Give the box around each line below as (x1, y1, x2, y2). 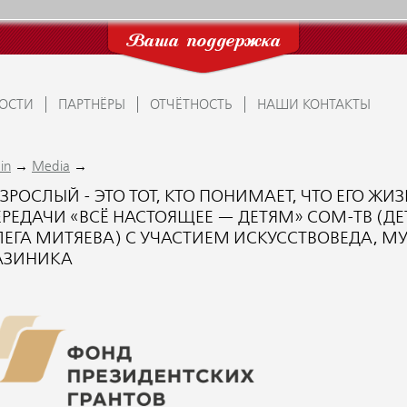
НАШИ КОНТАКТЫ (257, 99, 371, 112)
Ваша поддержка (125, 32, 282, 52)
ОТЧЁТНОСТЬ (150, 99, 233, 112)
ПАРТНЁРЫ (58, 99, 125, 112)
